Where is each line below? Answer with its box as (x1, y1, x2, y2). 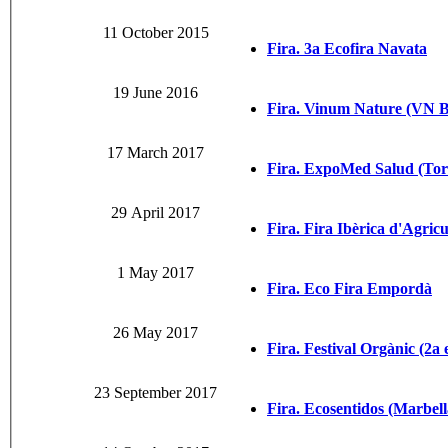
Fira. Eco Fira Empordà (267, 280, 432, 298)
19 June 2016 (113, 84, 198, 102)
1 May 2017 (117, 264, 194, 282)
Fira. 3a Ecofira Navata (267, 40, 427, 58)
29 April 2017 (111, 204, 200, 222)
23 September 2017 (94, 384, 217, 402)
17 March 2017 (107, 144, 204, 162)
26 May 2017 (113, 324, 198, 342)
